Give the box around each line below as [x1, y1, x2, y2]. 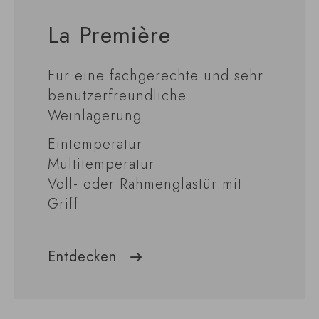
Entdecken [47, 246, 117, 268]
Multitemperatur [47, 154, 155, 175]
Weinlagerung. [47, 105, 146, 127]
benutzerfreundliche [47, 85, 187, 107]
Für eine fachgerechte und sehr [47, 66, 263, 87]
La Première [47, 19, 171, 52]
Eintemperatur [47, 134, 142, 155]
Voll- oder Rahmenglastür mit [47, 174, 242, 195]
